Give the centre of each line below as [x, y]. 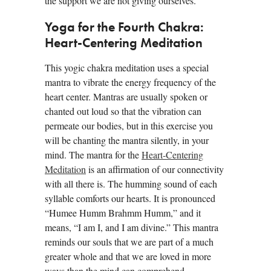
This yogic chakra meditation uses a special [127, 68]
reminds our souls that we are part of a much [129, 242]
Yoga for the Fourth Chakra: [124, 28]
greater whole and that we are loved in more [128, 256]
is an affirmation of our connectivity [155, 169]
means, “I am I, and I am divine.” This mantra [132, 227]
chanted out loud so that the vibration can [123, 111]
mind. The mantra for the [93, 155]
